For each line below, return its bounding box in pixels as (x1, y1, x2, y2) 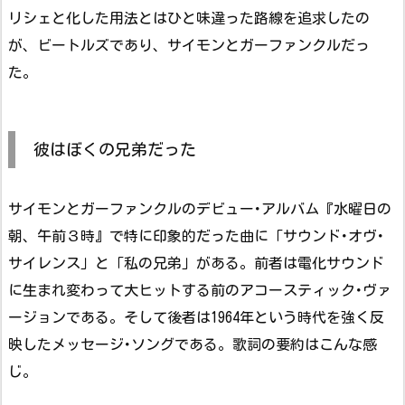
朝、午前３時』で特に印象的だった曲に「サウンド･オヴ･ (8, 229, 384, 244)
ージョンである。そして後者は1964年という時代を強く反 (8, 310, 384, 325)
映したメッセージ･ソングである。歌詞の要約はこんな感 (8, 337, 377, 353)
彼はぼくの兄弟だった (33, 141, 196, 158)
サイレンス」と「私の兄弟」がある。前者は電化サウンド (8, 256, 384, 271)
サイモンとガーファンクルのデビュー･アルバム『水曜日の (8, 202, 391, 217)
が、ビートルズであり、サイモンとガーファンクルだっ (8, 38, 370, 53)
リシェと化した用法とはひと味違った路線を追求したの (8, 11, 370, 26)
